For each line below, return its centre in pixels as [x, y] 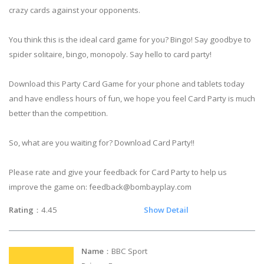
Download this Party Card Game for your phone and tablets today [127, 84]
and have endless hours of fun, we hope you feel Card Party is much [132, 99]
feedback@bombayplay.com [140, 187]
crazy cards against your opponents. [75, 10]
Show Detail [166, 210]
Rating [21, 210]
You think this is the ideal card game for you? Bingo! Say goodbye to [130, 40]
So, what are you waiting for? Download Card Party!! [102, 143]
